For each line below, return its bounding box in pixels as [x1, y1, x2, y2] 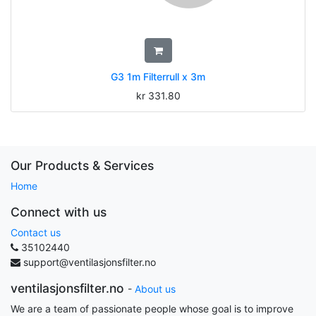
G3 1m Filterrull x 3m [111, 71, 205, 83]
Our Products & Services [11, 158, 154, 173]
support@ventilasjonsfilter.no [23, 256, 156, 268]
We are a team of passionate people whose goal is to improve [11, 303, 293, 315]
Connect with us [11, 205, 107, 219]
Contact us [11, 226, 61, 238]
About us [135, 283, 176, 295]
